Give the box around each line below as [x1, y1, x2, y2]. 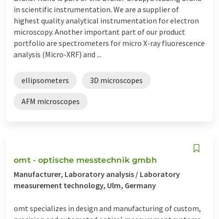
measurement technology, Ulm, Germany [14, 180, 156, 190]
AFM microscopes [22, 96, 80, 106]
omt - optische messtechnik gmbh [14, 155, 157, 165]
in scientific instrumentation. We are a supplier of [14, 4, 179, 14]
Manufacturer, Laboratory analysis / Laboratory [14, 169, 180, 179]
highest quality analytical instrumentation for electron [14, 15, 199, 25]
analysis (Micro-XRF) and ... [14, 49, 101, 59]
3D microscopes [90, 75, 143, 85]
